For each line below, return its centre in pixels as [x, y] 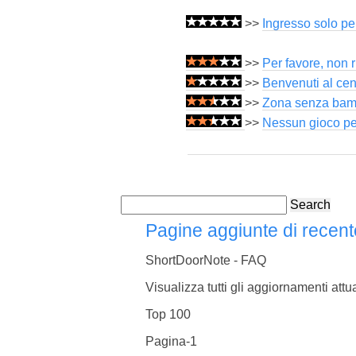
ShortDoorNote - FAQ [206, 260]
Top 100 [168, 315]
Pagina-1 [172, 342]
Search [310, 205]
